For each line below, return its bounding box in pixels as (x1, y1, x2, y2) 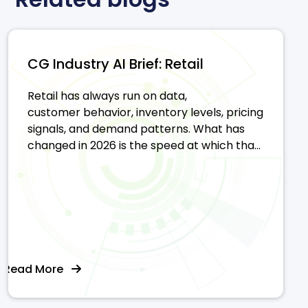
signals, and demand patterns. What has (27, 120, 245, 137)
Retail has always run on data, (27, 87, 187, 104)
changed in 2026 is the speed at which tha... (27, 137, 261, 153)
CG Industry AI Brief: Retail (27, 54, 203, 74)
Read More (3, 261, 71, 277)
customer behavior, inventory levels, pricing (27, 104, 263, 120)
